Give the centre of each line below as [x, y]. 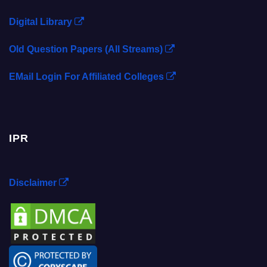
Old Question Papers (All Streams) [87, 49]
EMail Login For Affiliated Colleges [88, 77]
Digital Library [42, 22]
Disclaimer [34, 183]
